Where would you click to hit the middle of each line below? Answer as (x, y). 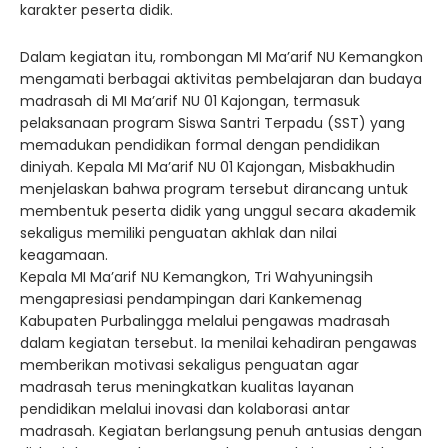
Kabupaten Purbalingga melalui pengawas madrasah (205, 320)
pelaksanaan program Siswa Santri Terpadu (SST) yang (212, 122)
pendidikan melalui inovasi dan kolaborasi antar (185, 408)
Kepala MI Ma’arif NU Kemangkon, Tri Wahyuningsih (196, 276)
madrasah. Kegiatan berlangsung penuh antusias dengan (221, 430)
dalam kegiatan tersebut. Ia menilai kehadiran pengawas (218, 342)
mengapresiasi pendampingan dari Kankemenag (191, 298)
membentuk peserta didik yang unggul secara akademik (218, 210)
